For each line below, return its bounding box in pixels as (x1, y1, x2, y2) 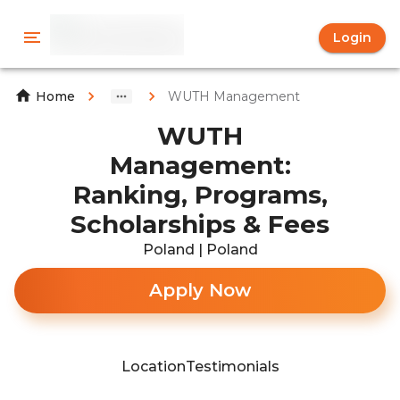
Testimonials (185, 358, 279, 375)
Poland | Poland (142, 241, 258, 258)
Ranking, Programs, (72, 179, 328, 210)
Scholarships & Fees (71, 209, 329, 239)
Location (121, 358, 186, 375)
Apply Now (149, 279, 251, 301)
